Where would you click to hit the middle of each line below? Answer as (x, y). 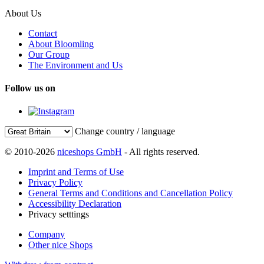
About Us (23, 13)
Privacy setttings (59, 214)
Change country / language (125, 131)
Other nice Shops (60, 245)
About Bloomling (61, 44)
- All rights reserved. (161, 152)
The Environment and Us (75, 65)
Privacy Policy (55, 183)
